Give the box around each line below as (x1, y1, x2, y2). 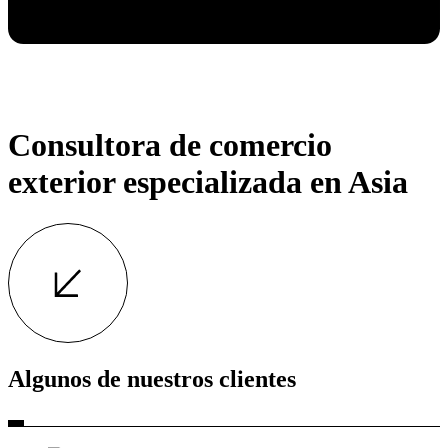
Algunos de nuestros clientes (8, 366, 296, 393)
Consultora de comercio (8, 127, 332, 164)
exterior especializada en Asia (8, 164, 408, 201)
